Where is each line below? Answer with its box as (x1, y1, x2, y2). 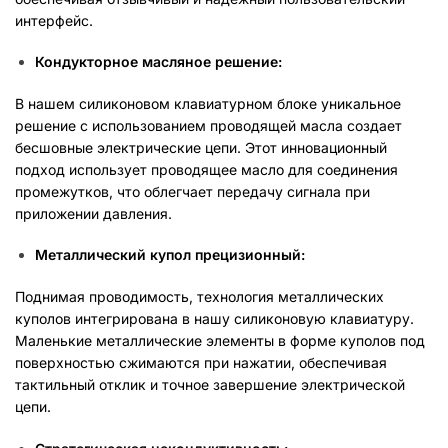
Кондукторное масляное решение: (35, 53, 282, 71)
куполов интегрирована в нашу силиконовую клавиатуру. (15, 310, 414, 328)
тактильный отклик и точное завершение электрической (15, 376, 405, 394)
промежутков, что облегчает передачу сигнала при (15, 182, 370, 200)
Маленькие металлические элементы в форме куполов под (15, 332, 425, 350)
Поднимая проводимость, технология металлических (15, 288, 384, 306)
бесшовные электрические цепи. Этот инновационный (15, 138, 387, 156)
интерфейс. (15, 11, 93, 29)
